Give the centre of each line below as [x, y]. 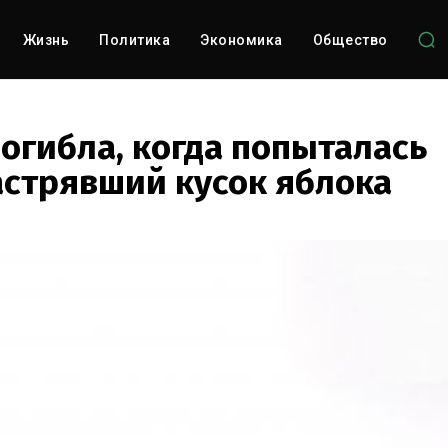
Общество [350, 40]
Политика [135, 40]
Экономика [241, 40]
